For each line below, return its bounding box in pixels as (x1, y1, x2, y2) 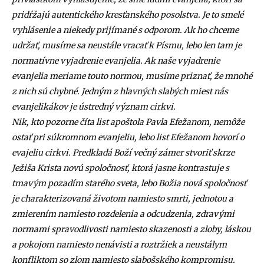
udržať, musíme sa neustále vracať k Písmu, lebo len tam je (12, 40, 242, 51)
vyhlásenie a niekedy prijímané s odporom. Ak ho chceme (12, 25, 239, 35)
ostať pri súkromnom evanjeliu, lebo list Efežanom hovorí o (12, 132, 245, 143)
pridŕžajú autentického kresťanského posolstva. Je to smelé (12, 9, 243, 20)
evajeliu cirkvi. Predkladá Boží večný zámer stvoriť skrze (12, 147, 235, 158)
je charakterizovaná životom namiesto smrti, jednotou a (12, 193, 233, 204)
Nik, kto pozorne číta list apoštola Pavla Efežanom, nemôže (12, 117, 245, 127)
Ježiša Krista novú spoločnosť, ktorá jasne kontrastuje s (12, 163, 229, 173)
